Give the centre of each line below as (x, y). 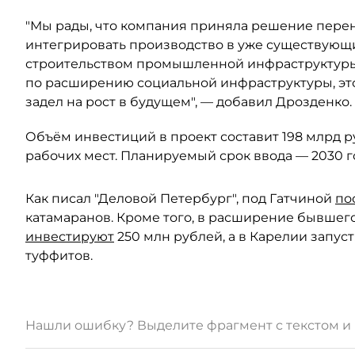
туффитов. (59, 256)
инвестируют (70, 237)
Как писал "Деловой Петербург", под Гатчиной (180, 198)
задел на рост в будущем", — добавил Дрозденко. (189, 102)
